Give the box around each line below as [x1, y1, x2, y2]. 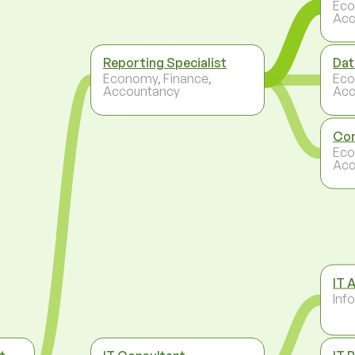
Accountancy [103, 82, 180, 99]
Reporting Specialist [103, 54, 227, 71]
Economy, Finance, [103, 70, 212, 86]
